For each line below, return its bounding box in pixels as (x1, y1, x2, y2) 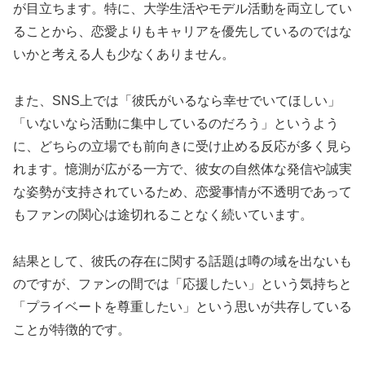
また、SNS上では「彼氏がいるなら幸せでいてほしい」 (13, 93, 341, 108)
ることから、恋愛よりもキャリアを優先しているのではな (13, 24, 352, 39)
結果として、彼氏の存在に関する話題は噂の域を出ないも (13, 253, 352, 268)
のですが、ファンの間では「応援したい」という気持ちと (13, 276, 352, 291)
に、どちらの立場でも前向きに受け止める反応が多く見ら (13, 139, 352, 153)
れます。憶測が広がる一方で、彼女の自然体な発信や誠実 (13, 161, 352, 176)
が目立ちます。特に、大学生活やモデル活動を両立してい (13, 2, 352, 16)
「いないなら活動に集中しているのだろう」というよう (13, 116, 339, 130)
